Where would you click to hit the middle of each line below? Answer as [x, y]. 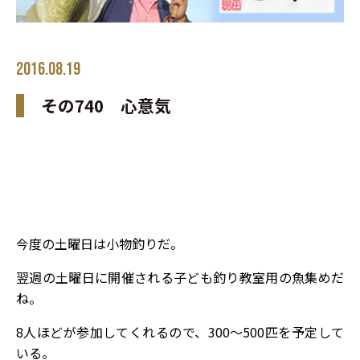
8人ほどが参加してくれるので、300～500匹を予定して [180, 331]
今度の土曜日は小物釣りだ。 [100, 243]
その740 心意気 [106, 105]
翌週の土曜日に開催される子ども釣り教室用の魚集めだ [180, 277]
